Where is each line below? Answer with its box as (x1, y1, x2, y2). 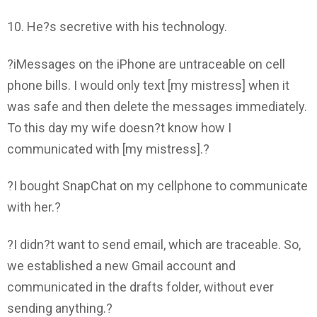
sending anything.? (7, 300, 113, 316)
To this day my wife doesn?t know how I (7, 120, 231, 135)
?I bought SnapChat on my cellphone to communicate (7, 178, 308, 194)
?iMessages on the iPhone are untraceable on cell (7, 56, 285, 71)
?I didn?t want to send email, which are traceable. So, (7, 236, 301, 252)
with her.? (7, 200, 61, 215)
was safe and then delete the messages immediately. (7, 98, 307, 114)
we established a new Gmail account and (7, 258, 236, 273)
